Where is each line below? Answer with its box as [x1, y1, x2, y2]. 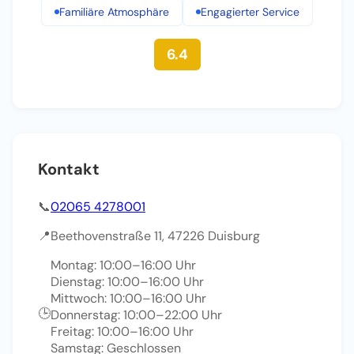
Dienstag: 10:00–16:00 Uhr [51, 273, 204, 290]
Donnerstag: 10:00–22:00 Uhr [51, 306, 222, 323]
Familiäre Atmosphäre [59, 4, 169, 19]
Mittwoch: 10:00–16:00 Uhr [51, 289, 206, 307]
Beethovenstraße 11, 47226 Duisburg [51, 227, 260, 244]
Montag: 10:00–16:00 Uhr [51, 256, 196, 273]
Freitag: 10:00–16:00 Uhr [51, 322, 194, 340]
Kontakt [38, 158, 100, 179]
